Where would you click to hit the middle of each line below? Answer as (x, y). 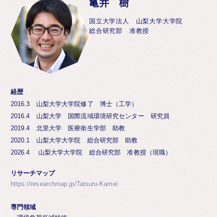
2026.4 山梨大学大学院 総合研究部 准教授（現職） (91, 153)
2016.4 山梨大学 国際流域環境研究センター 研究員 (90, 116)
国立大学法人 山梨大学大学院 (136, 21)
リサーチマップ (32, 173)
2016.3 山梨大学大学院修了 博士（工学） (74, 104)
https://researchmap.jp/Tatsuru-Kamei (64, 184)
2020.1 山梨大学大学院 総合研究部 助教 (74, 141)
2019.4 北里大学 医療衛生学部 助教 (68, 129)
